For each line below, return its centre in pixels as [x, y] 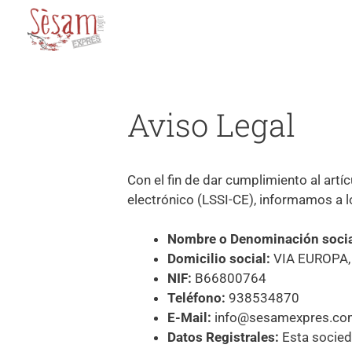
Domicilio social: [219, 259]
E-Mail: [189, 318]
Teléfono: [198, 298]
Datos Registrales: [223, 337]
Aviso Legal [211, 124]
